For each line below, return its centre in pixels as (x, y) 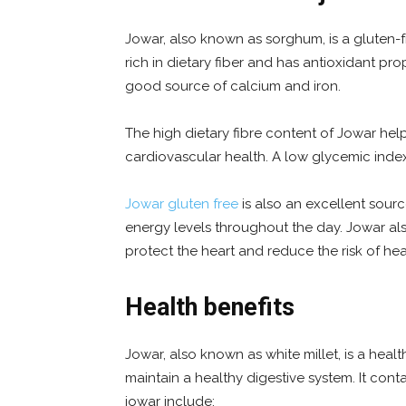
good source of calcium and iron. (233, 87)
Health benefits (210, 308)
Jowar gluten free (182, 204)
